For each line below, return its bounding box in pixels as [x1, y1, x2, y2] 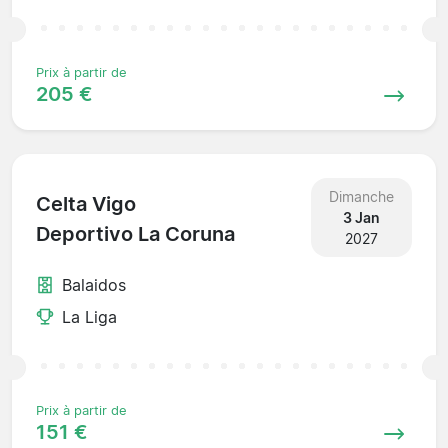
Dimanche [328, 187, 394, 205]
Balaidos [62, 274, 126, 295]
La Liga [62, 306, 117, 327]
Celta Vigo [36, 192, 136, 217]
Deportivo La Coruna [36, 222, 235, 247]
